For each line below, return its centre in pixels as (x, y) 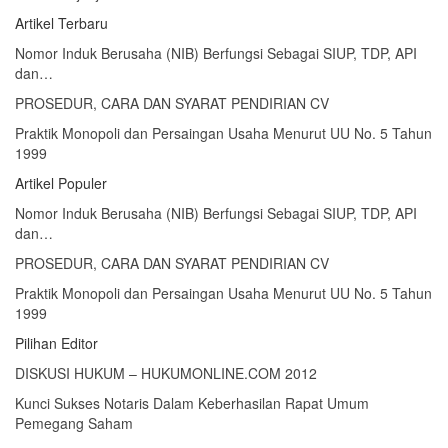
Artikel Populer (61, 182)
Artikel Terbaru (61, 22)
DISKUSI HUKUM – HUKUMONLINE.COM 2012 (166, 372)
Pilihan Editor (56, 342)
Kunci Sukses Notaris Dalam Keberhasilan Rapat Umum (192, 402)
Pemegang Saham (74, 422)
